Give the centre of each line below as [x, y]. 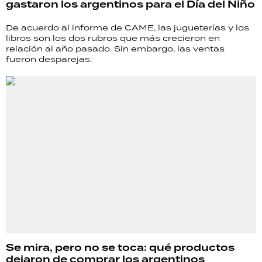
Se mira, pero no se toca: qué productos [120, 248]
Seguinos [33, 160]
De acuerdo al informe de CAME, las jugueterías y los [127, 28]
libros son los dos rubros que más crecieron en [113, 38]
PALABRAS [39, 92]
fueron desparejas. [49, 59]
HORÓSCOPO [46, 113]
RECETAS [34, 71]
